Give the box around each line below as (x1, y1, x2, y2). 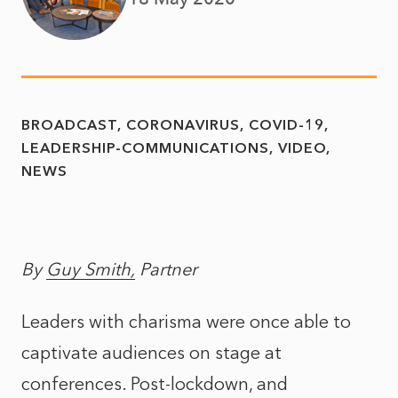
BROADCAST (21, 116, 117, 133)
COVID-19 (249, 116, 324, 133)
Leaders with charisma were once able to (21, 311, 351, 332)
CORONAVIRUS (126, 116, 240, 133)
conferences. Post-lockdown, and (21, 373, 288, 394)
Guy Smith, (46, 259, 135, 280)
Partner (135, 259, 197, 280)
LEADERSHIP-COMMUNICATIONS (21, 139, 269, 156)
